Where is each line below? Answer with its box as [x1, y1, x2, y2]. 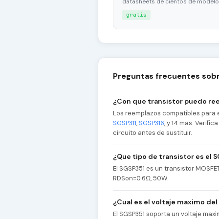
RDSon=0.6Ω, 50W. [113, 174, 169, 183]
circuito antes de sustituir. [113, 129, 192, 137]
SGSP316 [139, 119, 164, 128]
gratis [126, 11, 147, 19]
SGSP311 [113, 119, 136, 128]
